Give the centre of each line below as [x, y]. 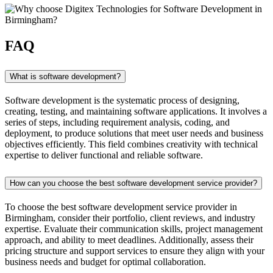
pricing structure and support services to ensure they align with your [135, 250]
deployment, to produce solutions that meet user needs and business [134, 133]
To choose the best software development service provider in [121, 207]
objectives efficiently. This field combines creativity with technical [131, 144]
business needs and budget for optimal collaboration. [105, 261]
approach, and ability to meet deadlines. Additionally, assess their [129, 239]
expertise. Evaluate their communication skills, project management [134, 229]
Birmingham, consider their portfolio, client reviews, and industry [130, 218]
